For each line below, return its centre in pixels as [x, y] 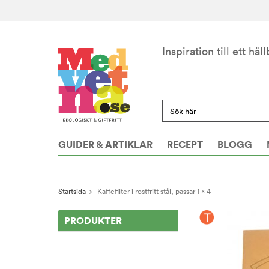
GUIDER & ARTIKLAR [105, 144]
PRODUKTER [93, 221]
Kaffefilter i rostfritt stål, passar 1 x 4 [154, 192]
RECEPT [185, 144]
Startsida [72, 192]
